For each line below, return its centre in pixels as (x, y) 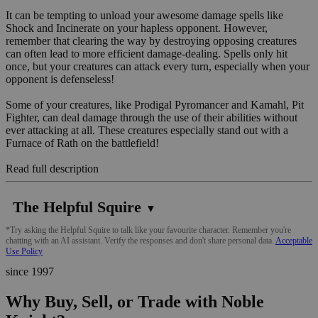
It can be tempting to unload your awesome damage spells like (144, 15)
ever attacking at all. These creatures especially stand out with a (147, 130)
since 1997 (30, 271)
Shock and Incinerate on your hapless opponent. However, (137, 28)
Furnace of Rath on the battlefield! (82, 143)
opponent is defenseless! (60, 79)
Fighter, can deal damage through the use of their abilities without (152, 117)
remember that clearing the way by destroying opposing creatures (151, 40)
